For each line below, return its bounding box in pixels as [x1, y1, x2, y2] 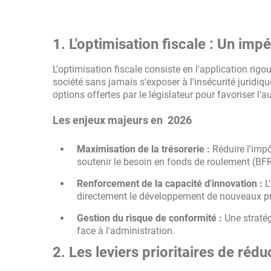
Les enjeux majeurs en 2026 [53, 114, 192, 126]
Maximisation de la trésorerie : [77, 143, 210, 155]
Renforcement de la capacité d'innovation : [77, 178, 263, 189]
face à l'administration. [77, 225, 175, 237]
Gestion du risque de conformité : [77, 212, 222, 224]
